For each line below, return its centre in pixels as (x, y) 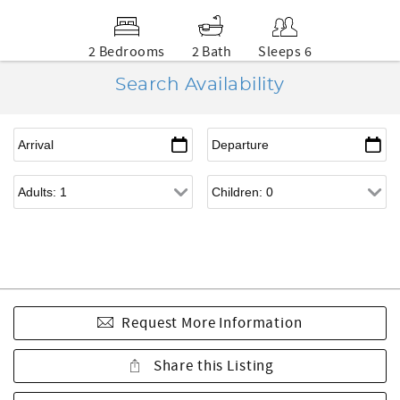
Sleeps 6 (285, 52)
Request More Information (212, 323)
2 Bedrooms (126, 52)
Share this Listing (212, 366)
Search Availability (200, 85)
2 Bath (212, 52)
